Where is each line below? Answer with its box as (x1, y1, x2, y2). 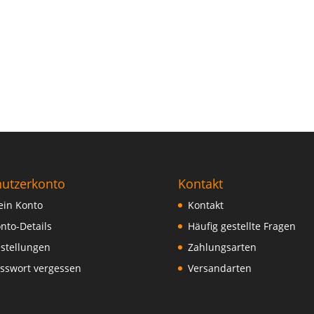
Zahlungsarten (187, 240, 257, 254)
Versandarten (187, 261, 252, 275)
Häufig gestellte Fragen (187, 219, 296, 233)
